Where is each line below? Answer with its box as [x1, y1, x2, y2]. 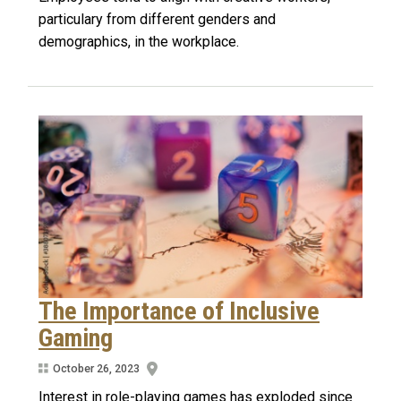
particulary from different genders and [38, 11, 276, 29]
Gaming [38, 322, 113, 353]
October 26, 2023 [52, 362, 140, 376]
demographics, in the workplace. [38, 33, 239, 51]
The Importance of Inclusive [38, 295, 320, 326]
